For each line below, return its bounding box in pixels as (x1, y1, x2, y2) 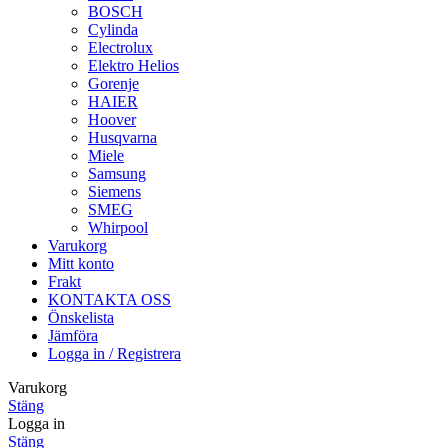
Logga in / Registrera (48, 345, 181, 363)
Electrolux (88, 39, 153, 57)
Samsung (88, 165, 146, 183)
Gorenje (88, 75, 139, 93)
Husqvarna (88, 129, 157, 147)
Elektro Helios (88, 57, 179, 75)
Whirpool (88, 219, 148, 237)
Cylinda (88, 21, 138, 39)
